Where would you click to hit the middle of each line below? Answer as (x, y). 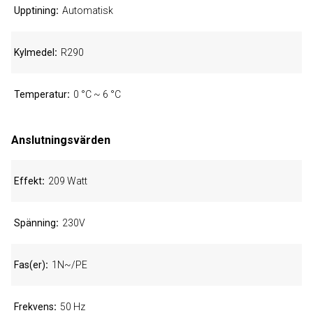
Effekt (28, 181)
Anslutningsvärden (61, 140)
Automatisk (88, 10)
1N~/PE (70, 265)
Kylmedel (34, 52)
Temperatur (41, 94)
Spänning (35, 223)
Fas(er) (30, 265)
